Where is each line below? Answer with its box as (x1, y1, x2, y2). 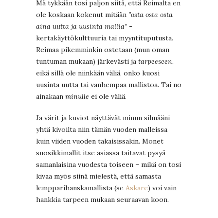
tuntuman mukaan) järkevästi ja (36, 57, 138, 66)
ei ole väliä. (89, 92, 127, 101)
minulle (65, 92, 89, 101)
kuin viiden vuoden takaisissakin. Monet (36, 137, 163, 146)
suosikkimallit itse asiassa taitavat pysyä (36, 148, 165, 158)
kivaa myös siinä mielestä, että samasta (36, 172, 161, 181)
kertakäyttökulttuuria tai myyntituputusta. (36, 34, 173, 43)
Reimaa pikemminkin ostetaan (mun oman (36, 45, 169, 54)
